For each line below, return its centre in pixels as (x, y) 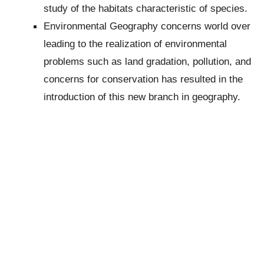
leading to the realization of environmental (136, 43)
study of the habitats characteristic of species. (146, 8)
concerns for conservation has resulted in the (143, 79)
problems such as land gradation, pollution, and (148, 61)
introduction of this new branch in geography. (142, 96)
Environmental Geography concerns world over (147, 26)
